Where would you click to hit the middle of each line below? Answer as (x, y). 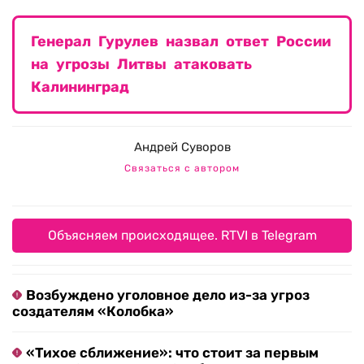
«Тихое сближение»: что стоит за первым (172, 353)
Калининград (80, 87)
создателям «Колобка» (93, 312)
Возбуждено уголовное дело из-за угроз (168, 295)
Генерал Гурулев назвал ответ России (181, 42)
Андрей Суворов (182, 147)
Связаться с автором (182, 169)
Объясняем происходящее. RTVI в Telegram (182, 236)
